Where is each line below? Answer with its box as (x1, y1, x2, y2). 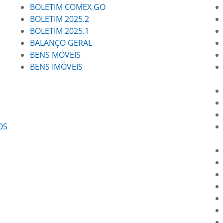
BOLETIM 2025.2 (29, 13, 89, 24)
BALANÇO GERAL (29, 37, 92, 48)
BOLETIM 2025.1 (29, 25, 89, 36)
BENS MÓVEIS (29, 49, 81, 60)
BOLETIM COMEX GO (29, 1, 106, 12)
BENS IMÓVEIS (29, 61, 83, 72)
